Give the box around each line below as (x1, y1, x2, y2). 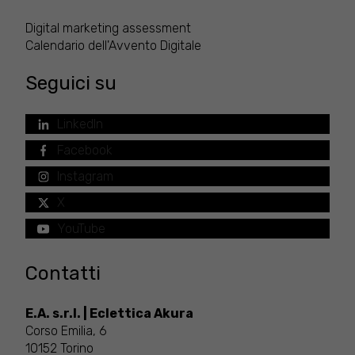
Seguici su (25, 71, 116, 94)
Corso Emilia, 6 (25, 323, 107, 338)
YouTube (57, 220, 105, 236)
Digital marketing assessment (25, 20, 191, 36)
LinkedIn (57, 116, 103, 132)
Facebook (57, 142, 113, 158)
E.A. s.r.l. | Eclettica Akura (25, 305, 193, 321)
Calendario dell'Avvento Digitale (25, 37, 201, 53)
